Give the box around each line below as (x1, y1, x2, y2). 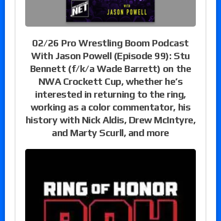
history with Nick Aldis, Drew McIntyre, (25, 114, 196, 126)
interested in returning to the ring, (35, 88, 186, 100)
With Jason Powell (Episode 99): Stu (31, 50, 190, 62)
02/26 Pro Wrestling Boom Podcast (32, 37, 189, 49)
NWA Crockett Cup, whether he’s (38, 75, 183, 87)
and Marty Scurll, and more (52, 127, 169, 139)
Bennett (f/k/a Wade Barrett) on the (30, 63, 191, 74)
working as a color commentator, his (30, 101, 191, 113)
